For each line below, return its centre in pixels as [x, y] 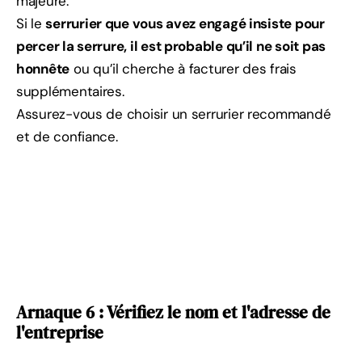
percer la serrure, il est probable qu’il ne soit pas [171, 46]
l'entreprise [60, 333]
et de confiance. [67, 137]
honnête [43, 69]
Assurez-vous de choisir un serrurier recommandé [174, 114]
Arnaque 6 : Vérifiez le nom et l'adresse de [173, 313]
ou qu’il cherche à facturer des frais [183, 69]
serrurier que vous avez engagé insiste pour [185, 24]
